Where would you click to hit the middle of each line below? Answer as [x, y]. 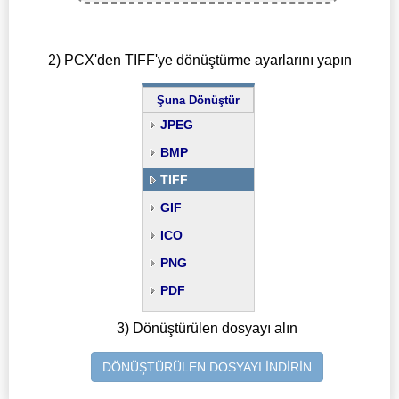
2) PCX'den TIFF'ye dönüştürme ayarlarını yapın [199, 60]
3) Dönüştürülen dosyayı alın [208, 329]
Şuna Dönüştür [198, 101]
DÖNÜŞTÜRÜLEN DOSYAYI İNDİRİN [208, 367]
